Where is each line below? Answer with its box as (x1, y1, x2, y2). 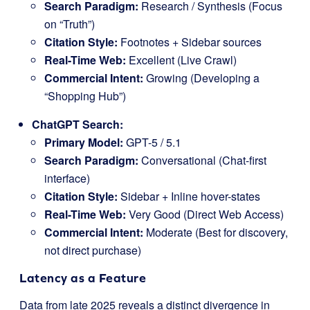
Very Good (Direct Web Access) (126, 206, 284, 222)
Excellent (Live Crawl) (126, 52, 237, 68)
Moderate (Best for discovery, (143, 224, 288, 240)
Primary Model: (44, 134, 123, 150)
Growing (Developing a (143, 70, 259, 86)
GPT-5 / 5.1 (123, 134, 181, 150)
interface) (44, 170, 90, 186)
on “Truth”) (44, 16, 95, 32)
